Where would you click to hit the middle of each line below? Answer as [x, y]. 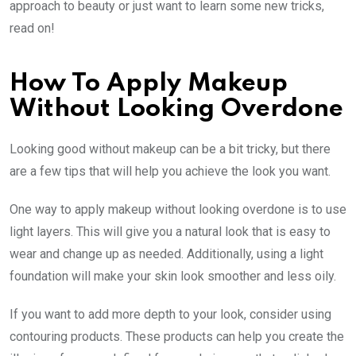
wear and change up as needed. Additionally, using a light [166, 253]
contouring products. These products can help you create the [177, 336]
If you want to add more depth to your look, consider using [170, 314]
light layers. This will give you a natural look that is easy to [170, 231]
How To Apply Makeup [149, 83]
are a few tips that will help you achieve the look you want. [170, 171]
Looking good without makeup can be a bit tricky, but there [170, 149]
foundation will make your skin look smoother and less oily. [173, 276]
